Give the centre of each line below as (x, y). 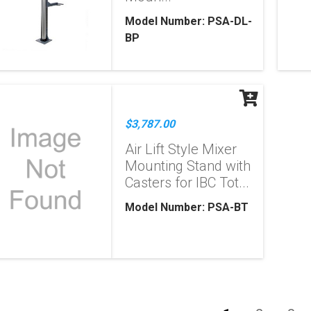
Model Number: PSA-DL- (189, 21)
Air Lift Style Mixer (181, 149)
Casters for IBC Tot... (187, 183)
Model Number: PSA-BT (187, 207)
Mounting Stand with (188, 166)
